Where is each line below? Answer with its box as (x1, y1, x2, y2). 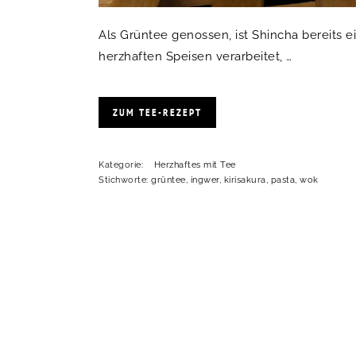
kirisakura (223, 175, 266, 186)
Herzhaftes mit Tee (153, 160, 236, 171)
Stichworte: (99, 175, 151, 186)
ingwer (190, 175, 219, 186)
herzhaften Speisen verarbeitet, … (99, 49, 292, 64)
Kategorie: (99, 160, 146, 171)
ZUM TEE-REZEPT (113, 106, 202, 120)
